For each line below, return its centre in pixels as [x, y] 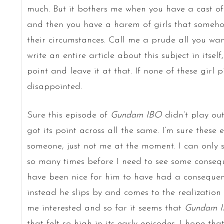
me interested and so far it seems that [105, 208]
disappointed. [54, 86]
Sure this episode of [68, 115]
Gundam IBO [136, 115]
